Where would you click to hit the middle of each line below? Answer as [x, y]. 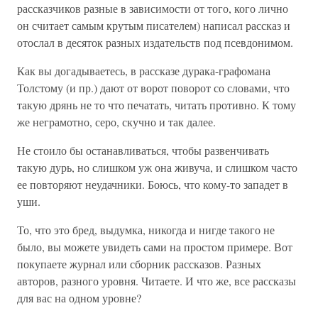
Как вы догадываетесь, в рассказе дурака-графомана [144, 71]
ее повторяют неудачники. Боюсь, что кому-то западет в [153, 184]
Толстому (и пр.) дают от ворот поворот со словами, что [153, 88]
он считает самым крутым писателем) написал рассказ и [154, 25]
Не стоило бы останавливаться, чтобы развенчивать [143, 150]
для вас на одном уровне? [79, 298]
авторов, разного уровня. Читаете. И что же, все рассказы [157, 281]
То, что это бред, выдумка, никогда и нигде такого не [146, 230]
